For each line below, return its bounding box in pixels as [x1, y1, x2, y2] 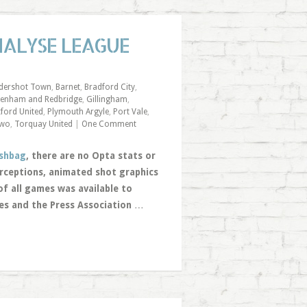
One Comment [81, 119, 136, 129]
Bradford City [84, 82, 135, 92]
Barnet [55, 82, 80, 92]
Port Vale [112, 107, 147, 116]
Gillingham [86, 95, 127, 104]
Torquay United [14, 119, 73, 129]
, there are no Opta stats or [25, 150, 156, 161]
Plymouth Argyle [47, 107, 109, 116]
